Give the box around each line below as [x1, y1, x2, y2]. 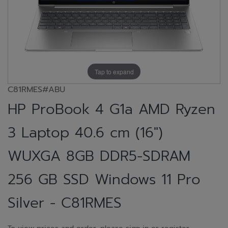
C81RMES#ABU [8, 83, 65, 96]
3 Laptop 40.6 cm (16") [8, 122, 163, 144]
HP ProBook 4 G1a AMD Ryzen [8, 98, 215, 120]
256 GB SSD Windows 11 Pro [8, 168, 201, 190]
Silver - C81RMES [8, 192, 122, 214]
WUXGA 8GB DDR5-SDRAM [8, 145, 190, 167]
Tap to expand [94, 67, 134, 76]
